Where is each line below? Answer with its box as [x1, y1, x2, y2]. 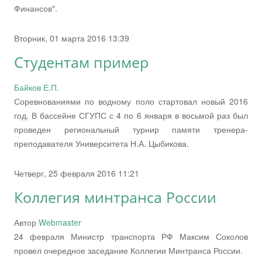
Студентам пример [14, 52, 149, 72]
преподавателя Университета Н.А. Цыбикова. [14, 137, 189, 149]
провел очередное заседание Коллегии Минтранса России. [14, 244, 243, 256]
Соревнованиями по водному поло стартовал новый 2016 [14, 95, 248, 107]
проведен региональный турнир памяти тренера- [14, 123, 248, 135]
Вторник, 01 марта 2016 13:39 [14, 32, 129, 44]
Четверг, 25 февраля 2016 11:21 [14, 167, 139, 179]
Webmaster [39, 216, 81, 228]
